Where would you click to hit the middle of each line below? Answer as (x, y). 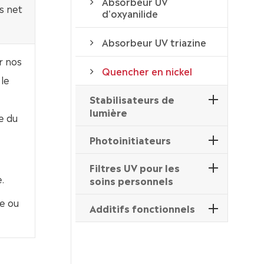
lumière (108, 112)
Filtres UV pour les (134, 168)
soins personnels (131, 181)
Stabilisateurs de (132, 99)
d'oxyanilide (130, 13)
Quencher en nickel (147, 71)
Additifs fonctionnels (142, 208)
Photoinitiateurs (130, 140)
